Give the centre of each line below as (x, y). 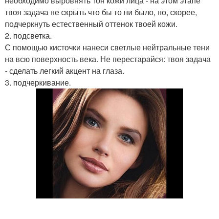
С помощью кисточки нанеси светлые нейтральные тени (107, 47)
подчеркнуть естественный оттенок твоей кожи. (91, 24)
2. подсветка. (28, 35)
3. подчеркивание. (38, 82)
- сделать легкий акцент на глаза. (65, 71)
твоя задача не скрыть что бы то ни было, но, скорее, (101, 12)
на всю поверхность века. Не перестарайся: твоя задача (108, 59)
